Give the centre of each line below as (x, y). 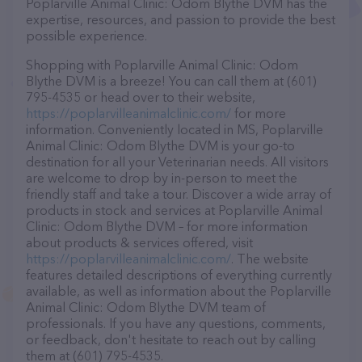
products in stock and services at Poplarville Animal (174, 210)
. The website (270, 259)
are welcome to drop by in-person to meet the (162, 178)
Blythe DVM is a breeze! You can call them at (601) (171, 81)
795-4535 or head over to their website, (141, 97)
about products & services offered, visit (139, 242)
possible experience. (86, 36)
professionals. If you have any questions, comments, (176, 323)
